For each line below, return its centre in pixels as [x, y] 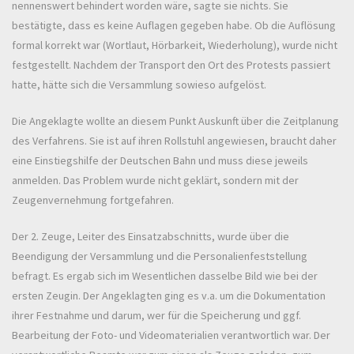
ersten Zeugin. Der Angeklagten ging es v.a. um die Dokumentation [169, 296]
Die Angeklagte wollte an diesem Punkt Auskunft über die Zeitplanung [175, 121]
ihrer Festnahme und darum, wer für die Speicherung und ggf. [156, 316]
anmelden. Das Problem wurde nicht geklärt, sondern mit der [155, 181]
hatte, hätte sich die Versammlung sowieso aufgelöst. [139, 85]
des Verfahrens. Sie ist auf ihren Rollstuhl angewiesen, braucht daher [174, 141]
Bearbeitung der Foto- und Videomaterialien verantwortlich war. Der [171, 335]
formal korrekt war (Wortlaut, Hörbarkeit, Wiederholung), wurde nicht [175, 45]
